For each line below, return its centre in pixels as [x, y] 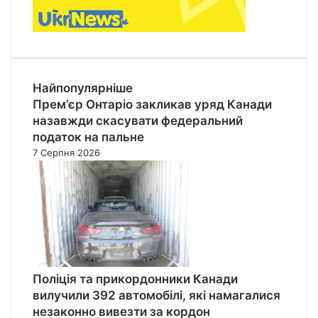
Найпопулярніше [83, 88]
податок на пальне [88, 137]
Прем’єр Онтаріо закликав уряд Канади [152, 104]
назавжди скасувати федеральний [138, 120]
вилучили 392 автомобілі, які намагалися [157, 295]
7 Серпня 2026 [66, 152]
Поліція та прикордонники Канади [135, 279]
